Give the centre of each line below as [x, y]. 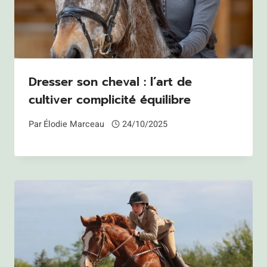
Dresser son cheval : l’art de [110, 82]
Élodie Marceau [74, 124]
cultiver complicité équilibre [110, 100]
